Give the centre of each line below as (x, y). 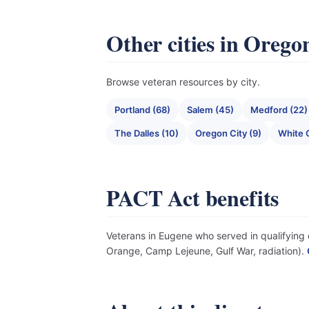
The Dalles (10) (147, 133)
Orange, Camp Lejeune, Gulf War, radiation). (207, 251)
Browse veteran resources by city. (183, 82)
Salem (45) (210, 110)
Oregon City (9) (228, 133)
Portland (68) (142, 110)
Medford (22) (279, 110)
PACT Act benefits (193, 198)
